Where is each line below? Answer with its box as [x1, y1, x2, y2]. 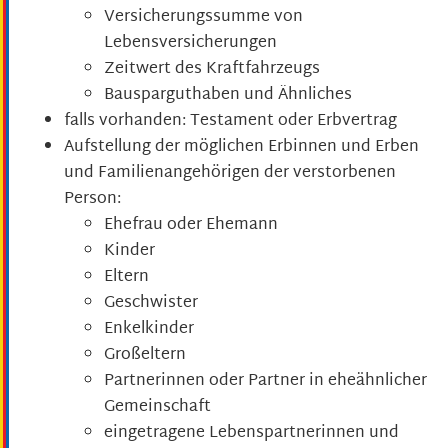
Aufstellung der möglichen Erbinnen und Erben [64, 132, 419, 162]
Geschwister [104, 288, 198, 318]
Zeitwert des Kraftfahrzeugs [104, 54, 320, 84]
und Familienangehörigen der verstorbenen [64, 158, 396, 188]
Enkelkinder [104, 314, 194, 344]
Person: [64, 184, 121, 214]
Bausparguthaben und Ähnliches [104, 80, 352, 110]
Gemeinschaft [104, 392, 211, 422]
